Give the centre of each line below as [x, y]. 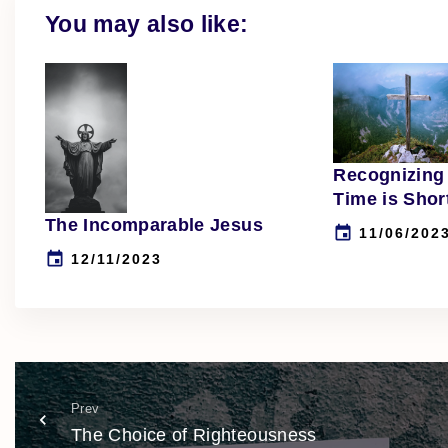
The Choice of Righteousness [194, 435]
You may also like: [147, 23]
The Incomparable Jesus [154, 225]
